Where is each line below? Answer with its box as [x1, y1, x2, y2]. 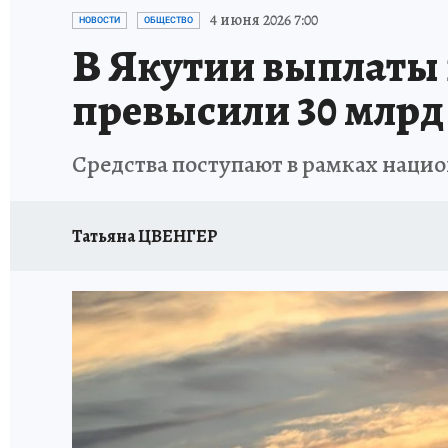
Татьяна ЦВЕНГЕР [72, 223, 218, 248]
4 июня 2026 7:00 [210, 9, 318, 31]
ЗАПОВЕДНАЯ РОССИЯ [174, 4, 314, 21]
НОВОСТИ [79, 15, 120, 25]
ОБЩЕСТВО [144, 15, 193, 25]
